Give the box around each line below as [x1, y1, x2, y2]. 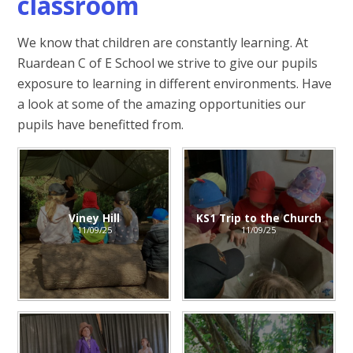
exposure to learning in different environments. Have [17, 74, 333, 92]
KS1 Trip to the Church [195, 210, 321, 225]
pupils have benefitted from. [17, 115, 188, 133]
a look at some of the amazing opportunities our [17, 95, 307, 113]
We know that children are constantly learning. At [17, 33, 309, 51]
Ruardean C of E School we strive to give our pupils [17, 54, 318, 72]
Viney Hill [69, 210, 121, 225]
